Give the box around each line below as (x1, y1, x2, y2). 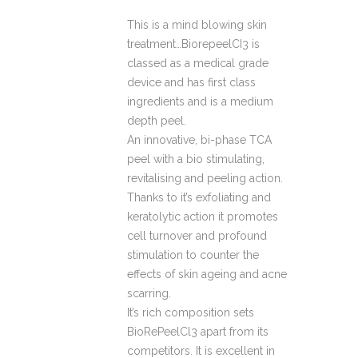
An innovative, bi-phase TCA (127, 133, 272, 146)
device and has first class (127, 75, 256, 89)
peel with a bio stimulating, (127, 152, 265, 165)
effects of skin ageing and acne (127, 267, 287, 280)
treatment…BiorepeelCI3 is (127, 37, 260, 50)
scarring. (127, 286, 171, 300)
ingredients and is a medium (127, 94, 273, 108)
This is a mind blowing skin (127, 18, 267, 31)
